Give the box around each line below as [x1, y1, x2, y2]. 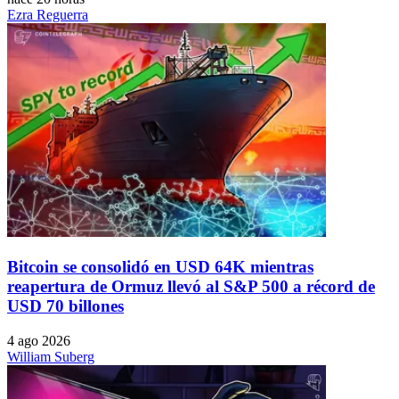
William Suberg [7, 348, 94, 364]
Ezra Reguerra [7, 7, 88, 23]
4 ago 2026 [7, 332, 70, 348]
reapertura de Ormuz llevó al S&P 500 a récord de [7, 276, 375, 296]
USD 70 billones [7, 296, 124, 315]
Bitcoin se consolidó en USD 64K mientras [7, 256, 313, 276]
